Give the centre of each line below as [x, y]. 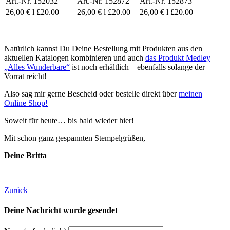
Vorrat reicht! [25, 76]
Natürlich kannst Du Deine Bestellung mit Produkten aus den [103, 49]
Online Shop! [26, 103]
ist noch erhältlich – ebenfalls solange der [137, 67]
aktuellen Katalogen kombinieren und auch [75, 58]
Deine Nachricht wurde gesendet [61, 210]
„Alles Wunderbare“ [37, 67]
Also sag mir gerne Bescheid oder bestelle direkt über [91, 94]
